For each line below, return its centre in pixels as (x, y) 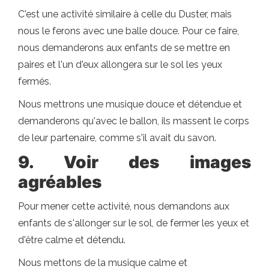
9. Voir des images (134, 162)
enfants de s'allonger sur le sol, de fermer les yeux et (134, 223)
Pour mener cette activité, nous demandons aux (124, 206)
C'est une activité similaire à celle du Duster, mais (125, 14)
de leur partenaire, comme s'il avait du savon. (117, 138)
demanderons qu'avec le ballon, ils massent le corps (134, 121)
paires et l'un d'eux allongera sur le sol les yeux (120, 65)
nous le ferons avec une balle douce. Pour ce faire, (128, 31)
